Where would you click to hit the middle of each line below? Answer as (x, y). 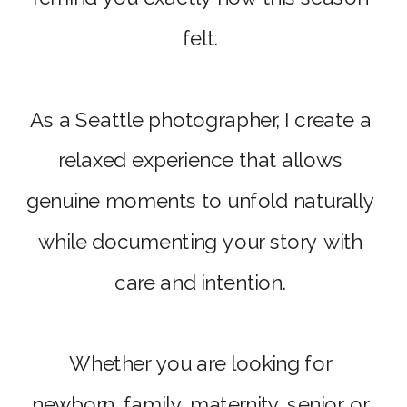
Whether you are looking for (200, 364)
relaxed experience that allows (200, 161)
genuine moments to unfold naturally (200, 202)
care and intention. (200, 283)
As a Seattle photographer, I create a (200, 120)
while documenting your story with (200, 242)
